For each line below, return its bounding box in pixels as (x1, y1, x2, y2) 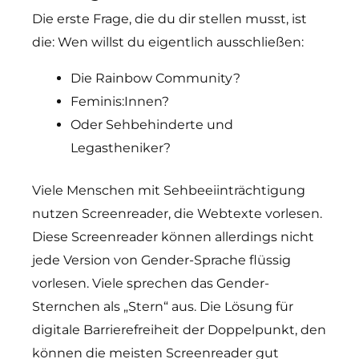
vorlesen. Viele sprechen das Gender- (32, 276, 269, 291)
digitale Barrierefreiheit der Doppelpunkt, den (32, 322, 326, 337)
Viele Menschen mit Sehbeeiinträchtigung (32, 183, 305, 198)
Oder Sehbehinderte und (71, 117, 233, 132)
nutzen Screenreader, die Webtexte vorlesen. (32, 206, 322, 221)
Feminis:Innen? (71, 94, 169, 109)
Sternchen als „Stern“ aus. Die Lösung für (32, 299, 293, 314)
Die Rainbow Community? (71, 71, 240, 86)
